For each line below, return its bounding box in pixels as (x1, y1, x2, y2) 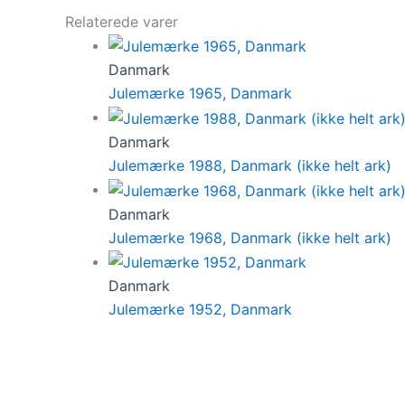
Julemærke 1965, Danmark (108, 84, 292, 103)
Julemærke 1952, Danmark (108, 300, 292, 319)
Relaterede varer (65, 12, 178, 31)
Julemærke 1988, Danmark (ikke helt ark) (108, 156, 391, 175)
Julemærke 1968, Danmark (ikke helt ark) (108, 228, 391, 247)
